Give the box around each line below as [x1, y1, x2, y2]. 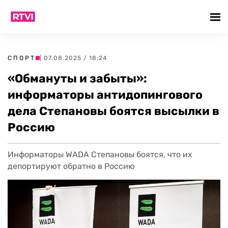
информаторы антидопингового [8, 88, 203, 102]
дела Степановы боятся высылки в [8, 104, 219, 118]
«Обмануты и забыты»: [8, 71, 147, 85]
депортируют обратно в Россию [8, 161, 135, 171]
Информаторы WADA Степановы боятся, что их [8, 150, 192, 159]
